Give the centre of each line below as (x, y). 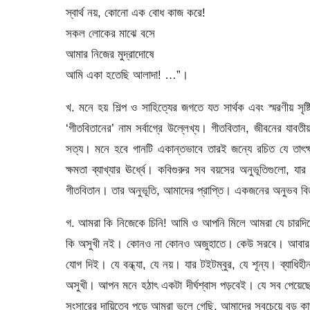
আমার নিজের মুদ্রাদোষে (110, 54)
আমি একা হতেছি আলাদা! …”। (127, 74)
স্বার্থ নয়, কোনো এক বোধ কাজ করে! (135, 12)
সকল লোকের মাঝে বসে (110, 33)
